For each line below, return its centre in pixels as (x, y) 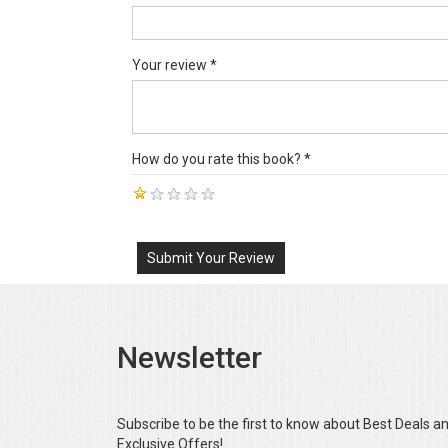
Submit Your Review (211, 258)
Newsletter (189, 358)
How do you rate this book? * (221, 159)
